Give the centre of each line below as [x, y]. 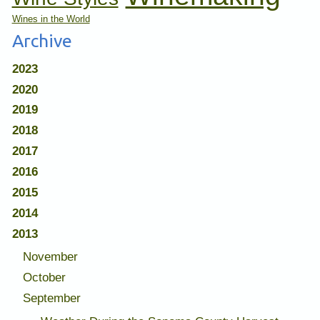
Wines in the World [51, 19]
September [51, 299]
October [44, 278]
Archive [42, 41]
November [50, 257]
